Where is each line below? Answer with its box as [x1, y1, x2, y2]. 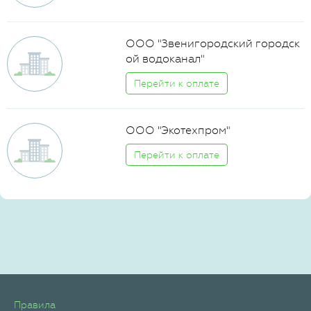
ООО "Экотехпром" [126, 124, 230, 137]
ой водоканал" [126, 52, 205, 65]
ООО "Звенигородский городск [126, 37, 301, 50]
